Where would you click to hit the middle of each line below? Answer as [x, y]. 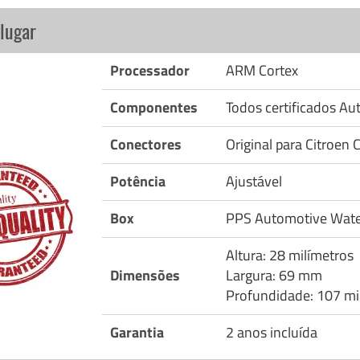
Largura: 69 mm [274, 276]
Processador [149, 71]
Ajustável [254, 182]
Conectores [145, 145]
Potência [137, 182]
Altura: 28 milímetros [289, 256]
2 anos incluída [271, 333]
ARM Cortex [262, 71]
